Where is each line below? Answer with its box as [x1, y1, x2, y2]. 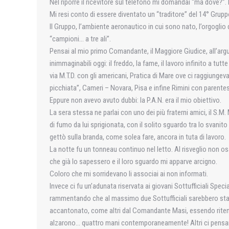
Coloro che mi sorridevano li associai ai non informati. [50, 169, 208, 178]
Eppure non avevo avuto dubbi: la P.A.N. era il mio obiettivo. [50, 96, 221, 105]
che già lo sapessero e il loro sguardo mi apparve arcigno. [50, 157, 217, 166]
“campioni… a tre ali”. [50, 34, 111, 43]
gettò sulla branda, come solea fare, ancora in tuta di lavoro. [50, 132, 226, 142]
